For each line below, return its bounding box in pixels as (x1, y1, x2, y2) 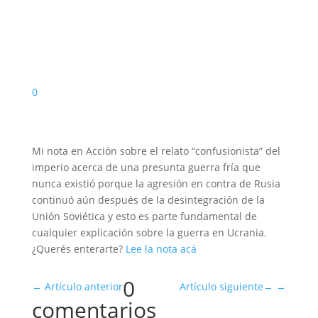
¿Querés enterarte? (31, 242, 126, 256)
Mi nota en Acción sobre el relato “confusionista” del (31, 144, 280, 158)
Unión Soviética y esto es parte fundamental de (31, 209, 257, 223)
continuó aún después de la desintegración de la (31, 193, 265, 207)
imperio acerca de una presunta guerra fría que (31, 160, 261, 174)
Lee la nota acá (125, 242, 197, 256)
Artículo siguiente (180, 280, 264, 293)
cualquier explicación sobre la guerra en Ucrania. (31, 226, 267, 239)
